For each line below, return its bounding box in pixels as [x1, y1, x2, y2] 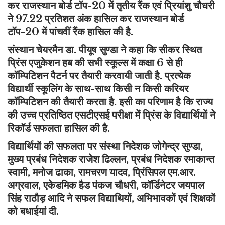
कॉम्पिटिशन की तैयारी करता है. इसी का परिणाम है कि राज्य [8, 96, 213, 108]
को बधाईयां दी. [8, 205, 61, 218]
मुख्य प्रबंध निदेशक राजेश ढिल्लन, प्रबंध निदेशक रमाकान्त [8, 153, 214, 166]
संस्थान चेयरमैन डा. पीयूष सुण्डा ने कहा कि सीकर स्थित [8, 44, 202, 56]
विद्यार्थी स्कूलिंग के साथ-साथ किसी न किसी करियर [8, 83, 189, 95]
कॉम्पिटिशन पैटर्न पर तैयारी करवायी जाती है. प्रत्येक [8, 70, 191, 82]
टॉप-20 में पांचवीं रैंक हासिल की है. [8, 26, 133, 38]
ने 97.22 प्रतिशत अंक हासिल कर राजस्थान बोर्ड [8, 13, 184, 25]
